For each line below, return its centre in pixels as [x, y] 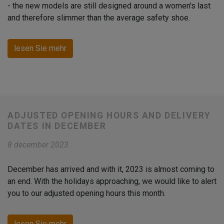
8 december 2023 [38, 145]
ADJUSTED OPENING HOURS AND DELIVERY [109, 116]
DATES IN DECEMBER [57, 126]
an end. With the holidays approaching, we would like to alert [112, 181]
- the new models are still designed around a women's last [109, 6]
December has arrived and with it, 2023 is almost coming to [111, 169]
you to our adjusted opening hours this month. [86, 193]
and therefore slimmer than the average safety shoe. [99, 18]
